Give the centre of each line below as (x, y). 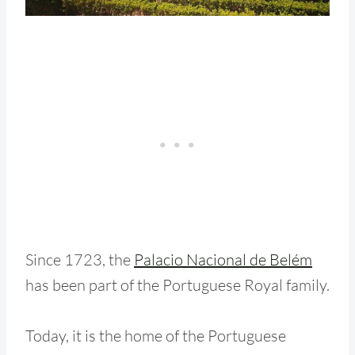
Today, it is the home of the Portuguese (156, 335)
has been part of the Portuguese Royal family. (177, 284)
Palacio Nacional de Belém (223, 259)
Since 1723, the (80, 259)
